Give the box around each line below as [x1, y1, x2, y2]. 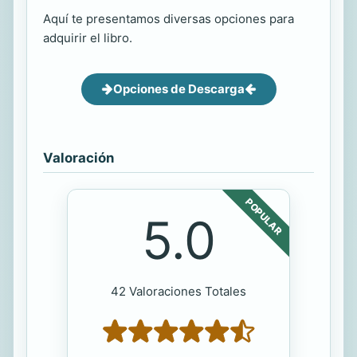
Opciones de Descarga [112, 80, 245, 96]
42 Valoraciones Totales [111, 283, 246, 299]
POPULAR [243, 195, 284, 237]
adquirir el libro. [43, 29, 132, 45]
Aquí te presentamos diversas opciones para [43, 10, 294, 26]
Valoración [43, 149, 114, 166]
